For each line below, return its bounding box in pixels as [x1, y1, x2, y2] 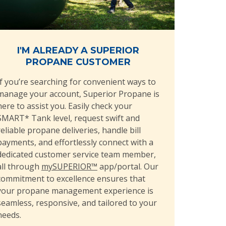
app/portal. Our [97, 161, 158, 172]
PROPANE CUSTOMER [26, 56, 131, 68]
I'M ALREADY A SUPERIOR [17, 45, 140, 56]
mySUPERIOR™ [41, 161, 97, 172]
